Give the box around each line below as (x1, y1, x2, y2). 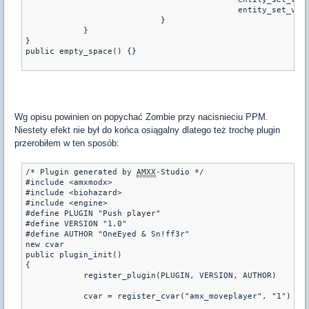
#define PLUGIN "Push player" (26, 209, 161, 218)
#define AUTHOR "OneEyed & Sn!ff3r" (26, 230, 190, 239)
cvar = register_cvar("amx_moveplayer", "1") (64, 292, 291, 301)
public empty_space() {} (26, 47, 137, 56)
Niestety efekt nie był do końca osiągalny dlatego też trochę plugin (14, 125, 280, 135)
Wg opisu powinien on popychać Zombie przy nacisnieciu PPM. (14, 112, 268, 122)
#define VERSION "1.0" (26, 219, 127, 228)
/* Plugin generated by (26, 168, 137, 177)
